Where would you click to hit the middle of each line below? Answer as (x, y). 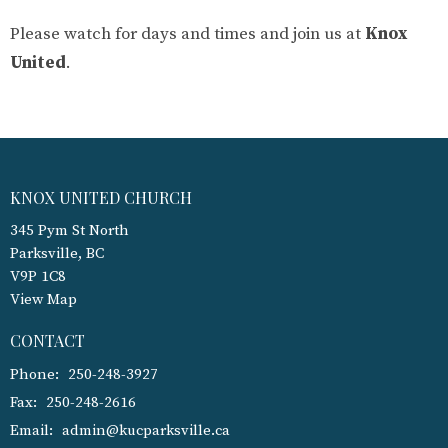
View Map (43, 300)
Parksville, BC (57, 254)
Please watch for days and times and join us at (187, 33)
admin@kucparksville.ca (146, 430)
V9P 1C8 (38, 277)
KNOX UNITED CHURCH (101, 197)
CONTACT (47, 341)
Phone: (36, 374)
